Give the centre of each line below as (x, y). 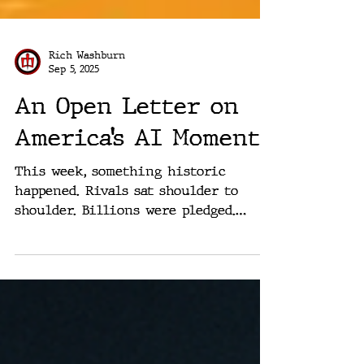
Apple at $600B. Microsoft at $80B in (139, 270)
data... (33, 290)
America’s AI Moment (137, 178)
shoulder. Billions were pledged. (125, 251)
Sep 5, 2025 (74, 110)
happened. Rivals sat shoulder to (126, 231)
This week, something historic (120, 212)
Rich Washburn (87, 95)
